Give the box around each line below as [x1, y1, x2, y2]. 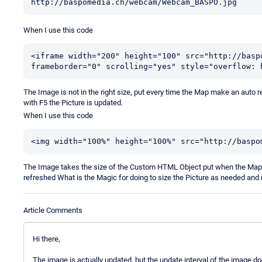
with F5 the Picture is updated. [23, 98, 123, 107]
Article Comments [23, 205, 82, 215]
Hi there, [33, 234, 60, 243]
